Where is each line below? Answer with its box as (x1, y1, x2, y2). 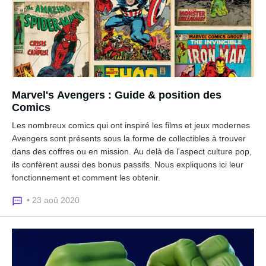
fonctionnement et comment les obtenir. (12, 172, 160, 182)
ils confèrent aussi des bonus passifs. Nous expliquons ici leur (12, 159, 243, 169)
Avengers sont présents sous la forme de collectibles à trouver (12, 133, 246, 143)
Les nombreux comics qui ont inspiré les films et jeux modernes (12, 120, 250, 130)
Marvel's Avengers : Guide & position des (12, 88, 221, 101)
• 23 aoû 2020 (27, 195, 80, 205)
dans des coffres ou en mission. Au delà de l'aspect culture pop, (12, 146, 252, 156)
